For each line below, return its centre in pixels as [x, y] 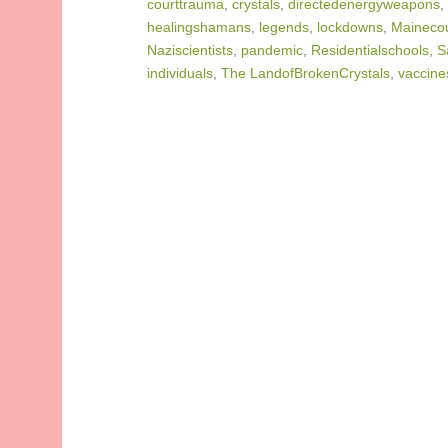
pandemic [272, 50]
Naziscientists [190, 50]
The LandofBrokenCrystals [305, 73]
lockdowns [350, 27]
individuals [180, 73]
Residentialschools [370, 50]
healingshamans [199, 27]
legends [284, 27]
